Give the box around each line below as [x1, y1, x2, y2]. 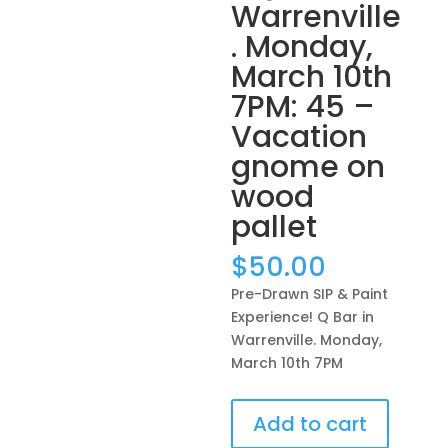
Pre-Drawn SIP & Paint [231, 284, 389, 304]
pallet [231, 206, 318, 248]
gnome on [231, 146, 386, 188]
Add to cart [253, 410, 368, 438]
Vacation [231, 116, 368, 158]
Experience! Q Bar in [231, 307, 375, 327]
